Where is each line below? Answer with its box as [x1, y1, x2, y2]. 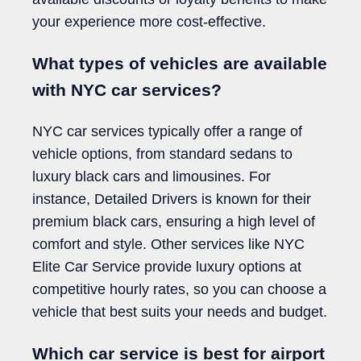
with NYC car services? [32, 80, 222, 99]
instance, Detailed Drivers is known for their [32, 190, 311, 207]
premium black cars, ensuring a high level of [32, 213, 315, 230]
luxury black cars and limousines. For [32, 168, 271, 185]
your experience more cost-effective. [32, 13, 266, 30]
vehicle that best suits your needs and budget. [32, 303, 327, 320]
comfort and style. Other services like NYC [32, 235, 305, 252]
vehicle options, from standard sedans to [32, 145, 293, 162]
